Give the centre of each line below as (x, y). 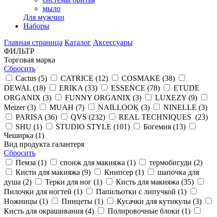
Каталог (78, 42)
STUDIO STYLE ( (86, 127)
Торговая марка (30, 60)
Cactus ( (28, 78)
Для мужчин (44, 17)
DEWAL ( (20, 88)
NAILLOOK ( (121, 107)
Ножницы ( (23, 201)
